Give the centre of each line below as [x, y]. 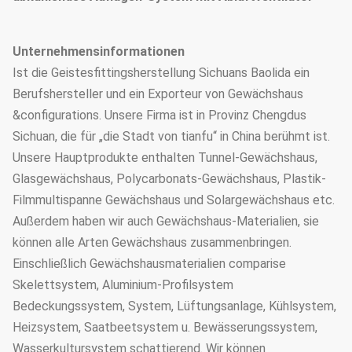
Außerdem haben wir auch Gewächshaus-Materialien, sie [166, 221]
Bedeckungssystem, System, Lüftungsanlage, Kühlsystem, [174, 306]
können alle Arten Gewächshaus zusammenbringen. [152, 242]
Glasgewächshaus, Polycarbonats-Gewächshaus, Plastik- [169, 179]
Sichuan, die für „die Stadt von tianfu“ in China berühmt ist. [171, 136]
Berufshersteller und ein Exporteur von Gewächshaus [158, 94]
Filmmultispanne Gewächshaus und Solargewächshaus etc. [174, 200]
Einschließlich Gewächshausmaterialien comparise [149, 264]
